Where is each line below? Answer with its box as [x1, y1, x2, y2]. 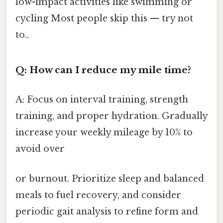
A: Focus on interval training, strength [15, 94, 188, 106]
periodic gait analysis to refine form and [15, 206, 198, 217]
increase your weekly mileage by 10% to [15, 127, 193, 138]
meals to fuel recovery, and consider [15, 189, 181, 201]
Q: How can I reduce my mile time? [15, 64, 191, 76]
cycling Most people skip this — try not [15, 13, 193, 24]
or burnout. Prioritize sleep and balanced [15, 173, 204, 184]
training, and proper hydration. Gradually [15, 111, 208, 122]
